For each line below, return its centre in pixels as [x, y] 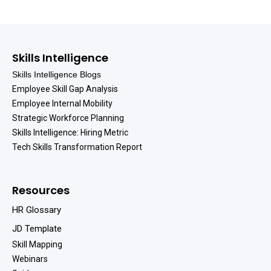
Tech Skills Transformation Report [77, 147]
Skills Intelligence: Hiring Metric [70, 133]
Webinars [30, 259]
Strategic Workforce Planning [68, 118]
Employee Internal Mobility [62, 104]
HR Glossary [37, 210]
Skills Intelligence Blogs [57, 75]
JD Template [37, 229]
